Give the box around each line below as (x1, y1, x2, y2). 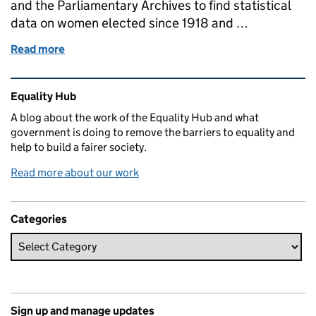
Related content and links (13, 78, 186, 97)
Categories (11, 212, 67, 226)
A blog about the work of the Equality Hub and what (11, 110, 259, 124)
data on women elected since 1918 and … (11, 14, 248, 31)
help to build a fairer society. (11, 140, 147, 154)
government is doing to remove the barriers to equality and (11, 125, 295, 139)
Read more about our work (11, 165, 139, 179)
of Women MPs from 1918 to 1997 (67, 42, 228, 56)
